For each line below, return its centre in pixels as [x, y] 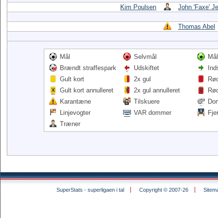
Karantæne [75, 101]
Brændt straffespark [88, 68]
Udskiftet [146, 68]
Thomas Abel [197, 27]
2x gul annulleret [157, 90]
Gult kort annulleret [87, 90]
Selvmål [145, 57]
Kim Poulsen [138, 7]
